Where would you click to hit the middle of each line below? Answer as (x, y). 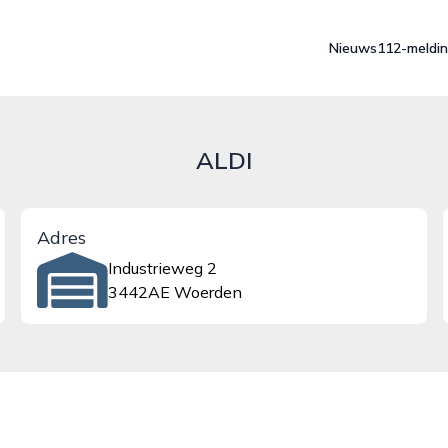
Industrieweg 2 (162, 268)
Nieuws (353, 48)
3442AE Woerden (174, 292)
